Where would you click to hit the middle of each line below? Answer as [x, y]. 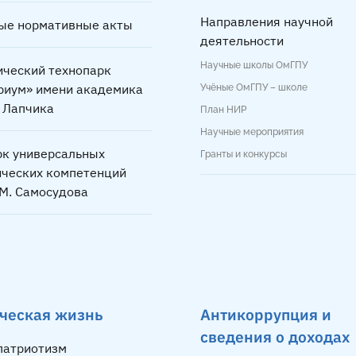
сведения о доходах [275, 337]
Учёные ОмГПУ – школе [254, 88]
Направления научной [267, 22]
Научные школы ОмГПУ [254, 66]
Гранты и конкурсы [244, 155]
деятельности [242, 41]
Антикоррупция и [266, 315]
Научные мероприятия [252, 132]
